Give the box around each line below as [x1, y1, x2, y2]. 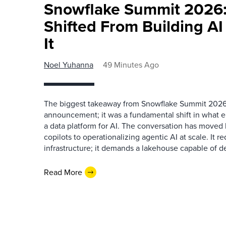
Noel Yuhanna [44, 59, 93, 71]
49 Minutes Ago [103, 59, 159, 71]
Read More [44, 166, 82, 178]
